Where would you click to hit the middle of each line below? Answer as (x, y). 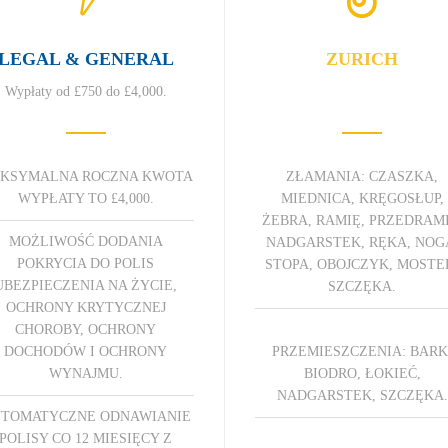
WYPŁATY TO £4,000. (85, 198)
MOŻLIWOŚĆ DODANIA (85, 241)
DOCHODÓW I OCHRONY (86, 351)
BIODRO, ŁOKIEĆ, (362, 373)
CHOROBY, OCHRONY (86, 329)
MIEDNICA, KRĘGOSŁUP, (362, 198)
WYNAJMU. (85, 373)
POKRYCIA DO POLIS (86, 263)
